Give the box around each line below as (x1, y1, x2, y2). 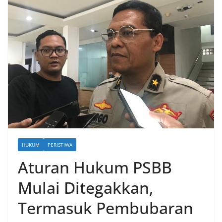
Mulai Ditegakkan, (18, 177, 154, 199)
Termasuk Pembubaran (18, 197, 193, 219)
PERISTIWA (48, 141, 72, 149)
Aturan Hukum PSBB (18, 157, 172, 178)
